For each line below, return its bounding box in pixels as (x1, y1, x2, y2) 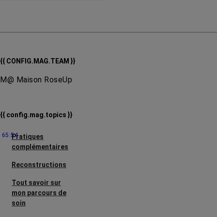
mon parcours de (12, 189, 66, 197)
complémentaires (12, 143, 68, 151)
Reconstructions (12, 161, 66, 169)
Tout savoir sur (12, 179, 61, 187)
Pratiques (12, 133, 44, 141)
